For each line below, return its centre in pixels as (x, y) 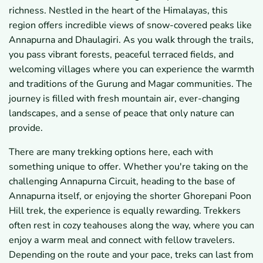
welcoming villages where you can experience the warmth (131, 70)
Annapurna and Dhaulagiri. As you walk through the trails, (131, 40)
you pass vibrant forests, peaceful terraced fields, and (121, 55)
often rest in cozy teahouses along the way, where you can (131, 226)
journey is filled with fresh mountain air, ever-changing (124, 99)
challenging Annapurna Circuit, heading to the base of (122, 182)
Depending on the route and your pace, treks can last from (131, 255)
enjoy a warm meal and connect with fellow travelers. (122, 240)
